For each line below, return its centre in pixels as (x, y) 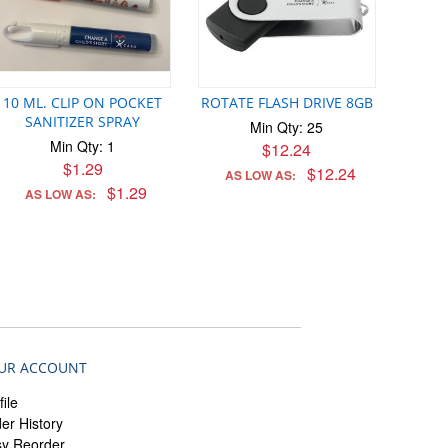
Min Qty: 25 (287, 127)
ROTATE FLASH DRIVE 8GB (286, 103)
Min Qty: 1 (83, 146)
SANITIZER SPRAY (83, 122)
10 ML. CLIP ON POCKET (83, 103)
